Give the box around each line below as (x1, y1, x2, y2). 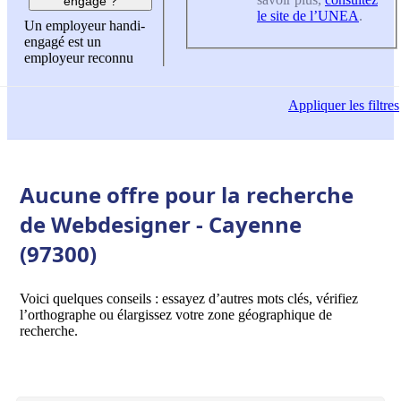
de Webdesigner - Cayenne (20, 209, 302, 239)
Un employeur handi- (24, 18, 145, 34)
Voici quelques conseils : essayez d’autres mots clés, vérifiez (20, 290, 358, 306)
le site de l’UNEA (257, 7, 359, 23)
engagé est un (24, 34, 101, 50)
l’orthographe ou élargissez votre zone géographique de (20, 306, 332, 322)
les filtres (346, 98, 399, 114)
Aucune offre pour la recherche (20, 179, 354, 209)
